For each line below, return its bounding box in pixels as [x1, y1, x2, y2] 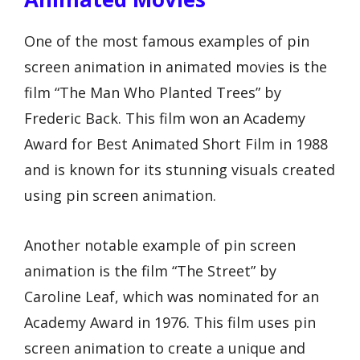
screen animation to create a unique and [24, 338, 305, 358]
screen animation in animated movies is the [24, 56, 327, 76]
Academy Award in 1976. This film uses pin [24, 313, 316, 333]
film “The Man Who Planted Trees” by [24, 82, 281, 102]
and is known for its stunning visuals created [24, 159, 335, 179]
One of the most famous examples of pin [24, 31, 309, 51]
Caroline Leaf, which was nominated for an [24, 287, 319, 307]
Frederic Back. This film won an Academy [24, 108, 305, 128]
